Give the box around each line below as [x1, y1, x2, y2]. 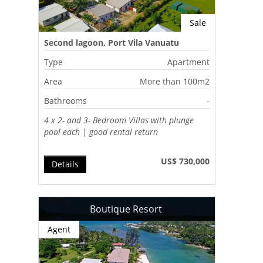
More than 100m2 [140, 75, 210, 87]
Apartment [167, 56, 210, 68]
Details [52, 158, 79, 170]
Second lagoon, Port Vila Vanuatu [44, 36, 180, 48]
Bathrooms [44, 95, 87, 106]
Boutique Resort [89, 202, 164, 215]
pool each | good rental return [44, 126, 161, 137]
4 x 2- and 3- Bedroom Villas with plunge [44, 114, 194, 126]
